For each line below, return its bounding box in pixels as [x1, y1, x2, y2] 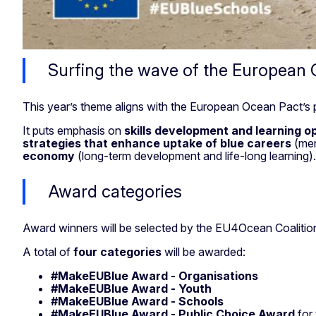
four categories [73, 244, 162, 259]
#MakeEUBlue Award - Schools [51, 293, 224, 308]
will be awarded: [162, 244, 251, 259]
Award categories [48, 181, 186, 202]
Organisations [178, 268, 258, 283]
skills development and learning [124, 123, 301, 138]
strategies [23, 135, 81, 150]
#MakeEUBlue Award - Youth [51, 281, 212, 296]
